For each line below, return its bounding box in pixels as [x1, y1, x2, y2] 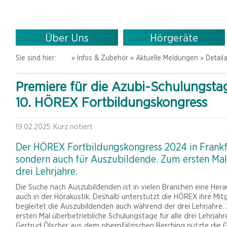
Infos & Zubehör [77, 54, 128, 62]
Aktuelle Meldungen [135, 54, 198, 62]
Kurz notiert [53, 122, 93, 131]
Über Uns [45, 31, 89, 44]
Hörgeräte [149, 31, 198, 44]
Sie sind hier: [16, 54, 58, 62]
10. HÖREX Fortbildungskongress [16, 94, 207, 110]
